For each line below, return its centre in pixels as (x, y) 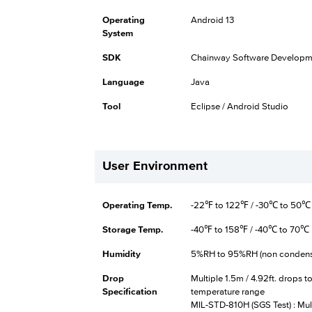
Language (123, 82)
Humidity (121, 254)
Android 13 (212, 20)
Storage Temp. (132, 229)
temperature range (227, 291)
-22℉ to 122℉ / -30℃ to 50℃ (250, 205)
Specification (130, 291)
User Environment (155, 166)
